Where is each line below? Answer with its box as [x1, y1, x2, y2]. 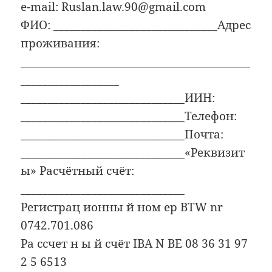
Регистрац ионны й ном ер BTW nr [21, 199, 223, 215]
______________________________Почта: [21, 126, 224, 142]
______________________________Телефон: [21, 107, 237, 124]
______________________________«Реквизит [21, 144, 245, 160]
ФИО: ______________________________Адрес [21, 16, 251, 33]
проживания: [21, 35, 100, 51]
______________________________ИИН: [21, 89, 216, 106]
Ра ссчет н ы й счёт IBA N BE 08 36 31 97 [21, 235, 248, 251]
